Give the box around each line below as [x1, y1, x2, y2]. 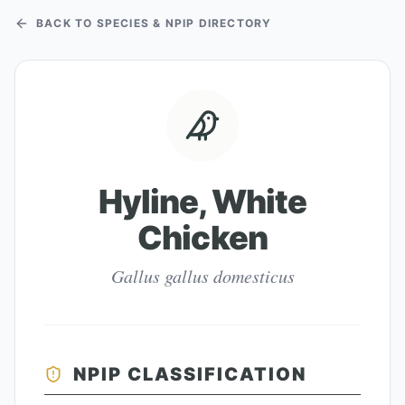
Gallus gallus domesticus [110, 264, 295, 287]
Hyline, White [98, 182, 307, 221]
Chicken [137, 218, 268, 258]
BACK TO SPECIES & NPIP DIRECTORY [36, 16, 272, 30]
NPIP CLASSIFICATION [73, 363, 306, 385]
